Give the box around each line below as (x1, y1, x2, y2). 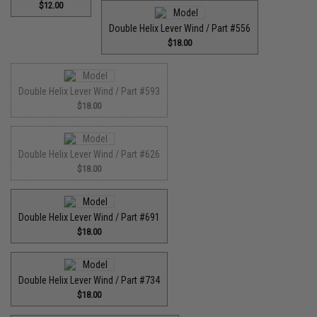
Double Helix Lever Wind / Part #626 (18, 148, 161, 160)
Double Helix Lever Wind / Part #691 (18, 211, 161, 223)
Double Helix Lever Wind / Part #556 (109, 22, 251, 34)
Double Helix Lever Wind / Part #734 (18, 274, 161, 286)
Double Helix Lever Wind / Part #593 (18, 85, 161, 97)
